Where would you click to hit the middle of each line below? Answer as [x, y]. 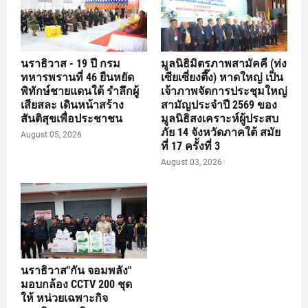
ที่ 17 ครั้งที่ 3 [190, 146]
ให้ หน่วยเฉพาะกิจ [64, 298]
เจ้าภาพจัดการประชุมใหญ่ [224, 91]
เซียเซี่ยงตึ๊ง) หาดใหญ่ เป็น [222, 77]
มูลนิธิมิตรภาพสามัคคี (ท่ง [224, 63]
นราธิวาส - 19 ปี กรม [70, 63]
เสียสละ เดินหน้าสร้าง [72, 104]
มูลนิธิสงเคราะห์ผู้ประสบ [220, 118]
